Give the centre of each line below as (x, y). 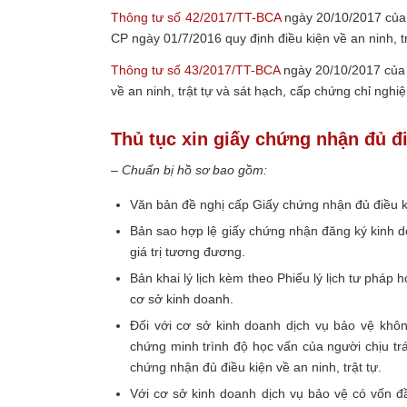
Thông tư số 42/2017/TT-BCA (196, 18)
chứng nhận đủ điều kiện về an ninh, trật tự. (256, 367)
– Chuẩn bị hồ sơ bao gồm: (189, 170)
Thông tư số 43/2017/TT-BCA (195, 70)
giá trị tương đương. (188, 252)
